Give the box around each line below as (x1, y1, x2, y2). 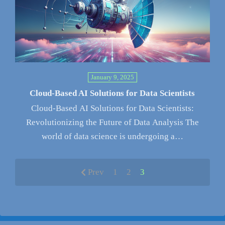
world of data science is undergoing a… (41, 132, 183, 141)
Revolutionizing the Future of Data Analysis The (26, 118, 199, 127)
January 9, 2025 (90, 73, 134, 81)
